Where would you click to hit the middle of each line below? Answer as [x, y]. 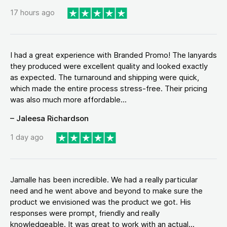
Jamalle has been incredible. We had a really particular [104, 179]
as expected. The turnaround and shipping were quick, [105, 77]
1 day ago [27, 137]
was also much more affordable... [68, 99]
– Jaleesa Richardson [49, 118]
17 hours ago [32, 13]
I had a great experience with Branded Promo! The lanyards [113, 55]
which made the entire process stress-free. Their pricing [109, 88]
